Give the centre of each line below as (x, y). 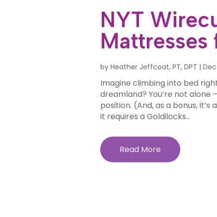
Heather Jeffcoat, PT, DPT (154, 67)
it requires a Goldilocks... (145, 117)
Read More (140, 150)
